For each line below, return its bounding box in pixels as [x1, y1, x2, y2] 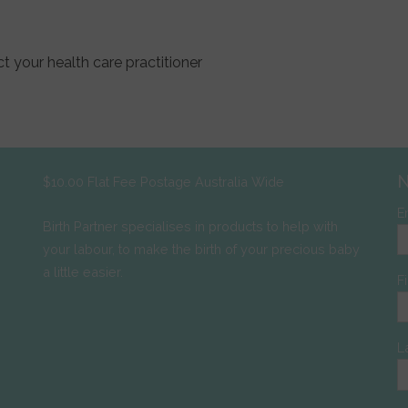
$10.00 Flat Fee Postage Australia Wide [42, 173, 284, 189]
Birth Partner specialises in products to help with [42, 218, 338, 234]
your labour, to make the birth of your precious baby [42, 240, 360, 257]
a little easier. [42, 263, 123, 280]
